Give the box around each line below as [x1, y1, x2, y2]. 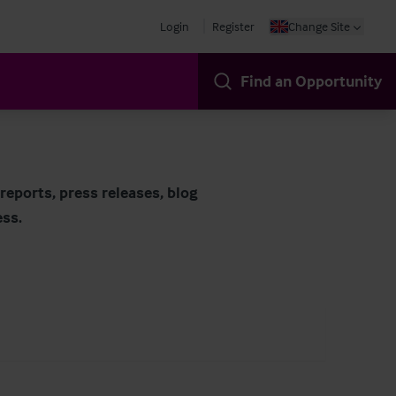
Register [212, 19, 255, 34]
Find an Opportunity [240, 71, 382, 91]
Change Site [288, 19, 350, 34]
